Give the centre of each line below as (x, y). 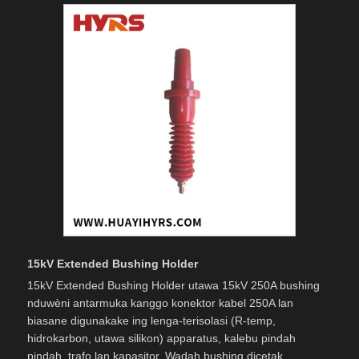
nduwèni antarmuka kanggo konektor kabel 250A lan (160, 303)
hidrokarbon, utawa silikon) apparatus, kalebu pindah (161, 339)
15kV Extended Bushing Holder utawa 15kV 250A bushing (173, 286)
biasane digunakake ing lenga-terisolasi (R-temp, (151, 321)
